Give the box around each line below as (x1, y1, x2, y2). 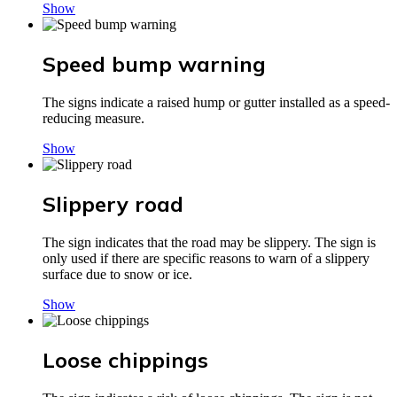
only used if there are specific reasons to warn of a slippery (43, 251, 370, 266)
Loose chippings (43, 346, 208, 373)
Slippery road (43, 191, 183, 218)
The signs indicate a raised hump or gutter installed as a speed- (43, 95, 390, 111)
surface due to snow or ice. (43, 267, 192, 282)
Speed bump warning (43, 51, 266, 78)
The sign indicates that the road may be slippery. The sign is (43, 235, 376, 250)
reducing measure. (43, 111, 144, 127)
